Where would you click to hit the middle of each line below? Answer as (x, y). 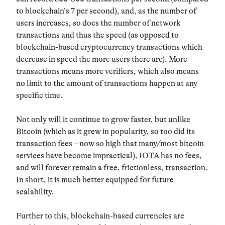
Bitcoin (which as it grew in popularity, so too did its (105, 131)
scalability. (35, 192)
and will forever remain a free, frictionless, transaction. (112, 167)
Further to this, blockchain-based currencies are (100, 216)
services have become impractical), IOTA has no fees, (109, 155)
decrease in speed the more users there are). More (102, 59)
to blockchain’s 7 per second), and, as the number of (106, 11)
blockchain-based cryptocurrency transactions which (109, 47)
